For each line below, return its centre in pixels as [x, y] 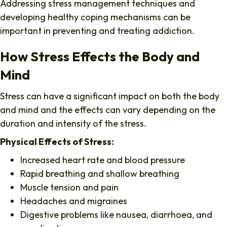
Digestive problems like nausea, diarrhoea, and [116, 215]
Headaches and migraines [75, 201]
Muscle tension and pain [70, 187]
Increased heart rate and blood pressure [104, 160]
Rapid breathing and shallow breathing [101, 174]
